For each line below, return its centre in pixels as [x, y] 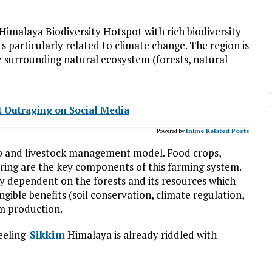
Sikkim [47, 234]
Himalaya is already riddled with [141, 234]
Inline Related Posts [217, 131]
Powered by [170, 131]
